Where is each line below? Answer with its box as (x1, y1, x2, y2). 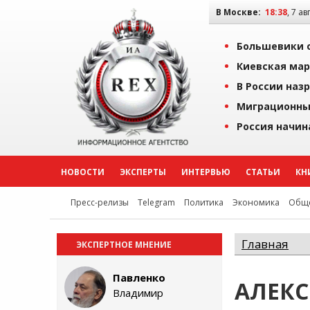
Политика (184, 197, 224, 208)
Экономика (232, 197, 280, 208)
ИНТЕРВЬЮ (181, 166, 230, 178)
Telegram (138, 197, 175, 208)
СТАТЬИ (246, 166, 280, 178)
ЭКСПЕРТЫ (120, 166, 166, 178)
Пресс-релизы (71, 197, 129, 208)
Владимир (113, 286, 163, 300)
